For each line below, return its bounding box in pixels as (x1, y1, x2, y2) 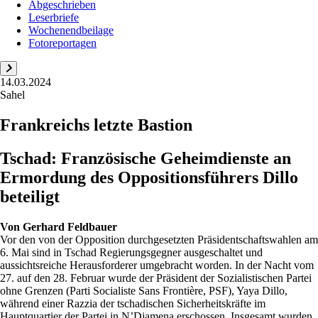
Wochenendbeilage (28, 24, 114, 36)
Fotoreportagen (28, 37, 97, 49)
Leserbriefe (28, 11, 79, 23)
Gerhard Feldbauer (23, 220, 117, 233)
